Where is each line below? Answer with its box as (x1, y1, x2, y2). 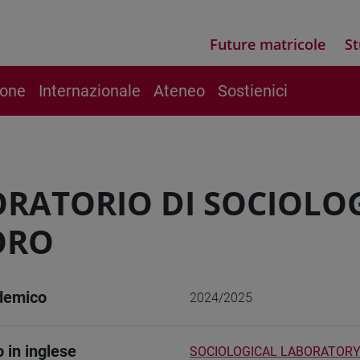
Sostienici (218, 81, 288, 100)
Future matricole (210, 35, 325, 54)
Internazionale (39, 81, 141, 100)
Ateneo (153, 81, 205, 100)
